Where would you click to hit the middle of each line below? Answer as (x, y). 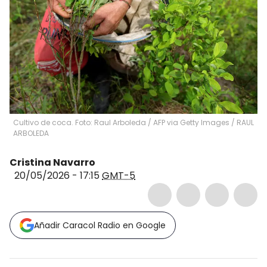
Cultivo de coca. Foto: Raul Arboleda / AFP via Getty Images (121, 122)
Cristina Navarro (52, 162)
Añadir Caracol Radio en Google (100, 225)
